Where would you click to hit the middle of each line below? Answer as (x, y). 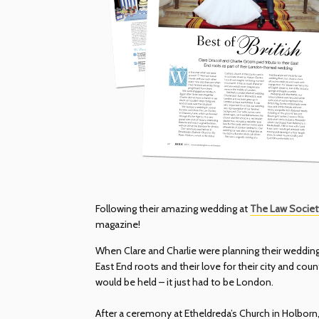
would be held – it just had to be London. (185, 282)
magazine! (118, 224)
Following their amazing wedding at (173, 208)
